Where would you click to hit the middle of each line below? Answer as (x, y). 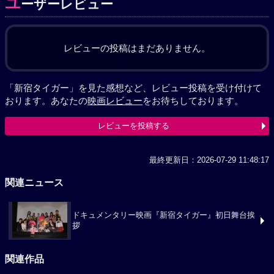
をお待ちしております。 (193, 101)
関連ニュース (34, 183)
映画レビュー (115, 101)
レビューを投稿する (133, 126)
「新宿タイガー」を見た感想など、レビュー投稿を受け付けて (133, 88)
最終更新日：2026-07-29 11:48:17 (209, 160)
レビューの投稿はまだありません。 (137, 48)
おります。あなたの (46, 101)
